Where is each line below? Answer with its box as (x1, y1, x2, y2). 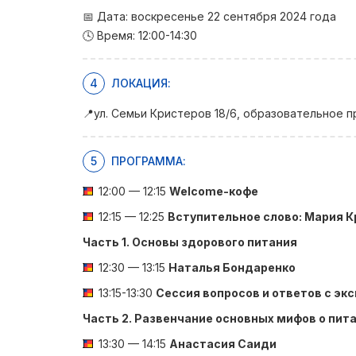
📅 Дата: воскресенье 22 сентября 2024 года (83, 10, 336, 23)
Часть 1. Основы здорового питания (83, 235, 297, 249)
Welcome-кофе (169, 184, 258, 198)
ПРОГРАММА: (111, 154, 186, 168)
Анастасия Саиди (169, 337, 277, 350)
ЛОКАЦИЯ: (111, 76, 171, 90)
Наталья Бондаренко (168, 261, 296, 274)
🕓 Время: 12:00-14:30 (83, 29, 197, 42)
